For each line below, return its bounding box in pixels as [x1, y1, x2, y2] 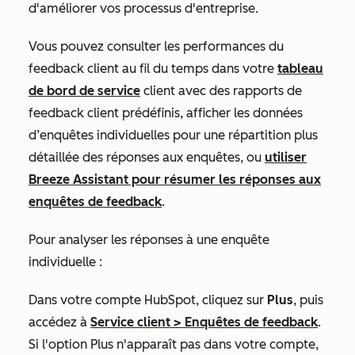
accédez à [29, 315, 90, 330]
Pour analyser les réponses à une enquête [29, 232, 269, 247]
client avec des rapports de [140, 83, 302, 98]
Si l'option [29, 337, 90, 352]
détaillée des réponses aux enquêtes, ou [29, 150, 265, 165]
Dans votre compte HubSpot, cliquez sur [29, 292, 267, 307]
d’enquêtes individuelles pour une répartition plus [29, 128, 318, 143]
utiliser [265, 150, 307, 165]
